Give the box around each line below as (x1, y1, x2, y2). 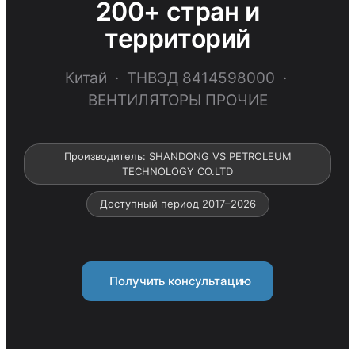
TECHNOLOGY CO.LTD (122, 165, 233, 177)
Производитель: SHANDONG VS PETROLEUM (63, 150, 292, 162)
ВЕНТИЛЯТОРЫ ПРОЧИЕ (87, 91, 268, 109)
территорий (105, 23, 250, 54)
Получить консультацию (103, 273, 252, 288)
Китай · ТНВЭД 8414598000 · (64, 69, 291, 87)
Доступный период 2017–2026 (99, 197, 256, 210)
